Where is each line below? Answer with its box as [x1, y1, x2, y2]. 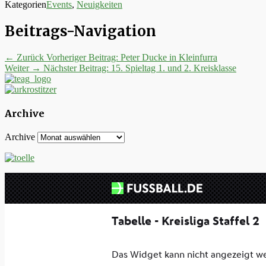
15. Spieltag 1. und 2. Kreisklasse [111, 62, 236, 73]
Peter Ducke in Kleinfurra [121, 52, 217, 62]
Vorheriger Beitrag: [46, 52, 118, 62]
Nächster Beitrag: [43, 62, 109, 73]
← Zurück [5, 52, 44, 62]
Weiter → [5, 62, 41, 73]
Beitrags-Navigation [5, 21, 156, 40]
